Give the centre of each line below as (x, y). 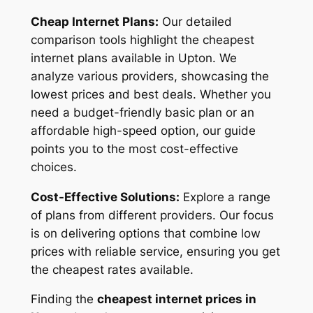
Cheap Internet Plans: (94, 21)
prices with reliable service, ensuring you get (155, 251)
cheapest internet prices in (176, 299)
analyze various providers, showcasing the (150, 76)
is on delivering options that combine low (145, 233)
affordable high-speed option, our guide (143, 130)
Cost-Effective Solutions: (105, 197)
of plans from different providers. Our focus (152, 215)
